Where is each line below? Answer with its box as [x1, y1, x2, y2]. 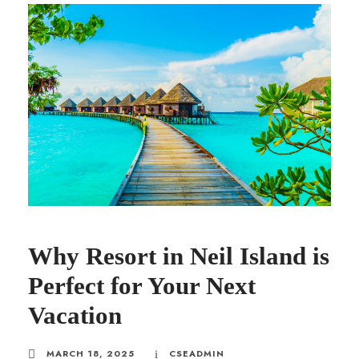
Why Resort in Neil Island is [28, 242, 329, 271]
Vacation [28, 301, 122, 330]
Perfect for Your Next [28, 272, 256, 301]
